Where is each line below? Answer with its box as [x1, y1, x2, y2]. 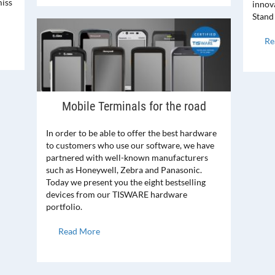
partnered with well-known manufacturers [46, 152, 208, 163]
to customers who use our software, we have [46, 140, 214, 151]
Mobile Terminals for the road [61, 99, 206, 114]
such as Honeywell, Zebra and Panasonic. [46, 165, 202, 176]
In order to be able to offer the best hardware [46, 128, 217, 139]
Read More [58, 226, 100, 237]
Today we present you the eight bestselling [46, 177, 206, 188]
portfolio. [46, 201, 82, 212]
